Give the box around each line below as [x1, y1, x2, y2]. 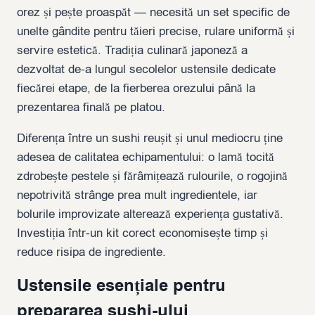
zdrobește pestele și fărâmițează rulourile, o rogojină [17, 167, 288, 184]
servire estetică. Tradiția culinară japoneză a [17, 41, 247, 58]
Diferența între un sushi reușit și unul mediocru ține [17, 129, 283, 146]
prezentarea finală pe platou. [17, 98, 165, 115]
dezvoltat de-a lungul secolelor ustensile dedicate [17, 60, 276, 77]
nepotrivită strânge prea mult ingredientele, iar [17, 186, 257, 203]
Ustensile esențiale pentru [17, 274, 226, 298]
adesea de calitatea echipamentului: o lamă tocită [17, 148, 274, 165]
